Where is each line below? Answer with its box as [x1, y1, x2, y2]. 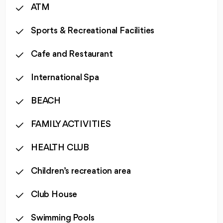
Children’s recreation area [31, 166, 131, 176]
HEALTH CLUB [31, 143, 90, 152]
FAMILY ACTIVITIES [31, 119, 111, 129]
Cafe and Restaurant [31, 49, 113, 59]
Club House [31, 190, 78, 199]
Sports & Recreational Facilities [31, 26, 155, 35]
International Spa [31, 73, 99, 82]
